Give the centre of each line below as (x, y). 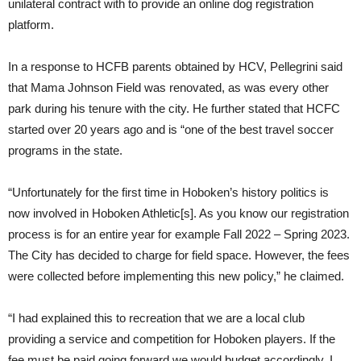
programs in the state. (65, 150)
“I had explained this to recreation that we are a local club (156, 317)
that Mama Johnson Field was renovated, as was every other (168, 87)
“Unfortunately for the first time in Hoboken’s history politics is (168, 192)
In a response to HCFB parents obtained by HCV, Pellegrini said (175, 66)
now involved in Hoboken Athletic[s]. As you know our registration (178, 213)
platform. (31, 24)
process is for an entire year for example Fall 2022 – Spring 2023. (179, 234)
